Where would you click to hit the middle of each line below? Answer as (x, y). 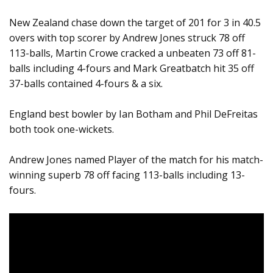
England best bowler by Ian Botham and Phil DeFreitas (133, 114)
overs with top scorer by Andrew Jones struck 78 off (127, 38)
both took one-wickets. (62, 129)
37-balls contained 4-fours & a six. (86, 84)
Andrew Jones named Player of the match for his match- (136, 160)
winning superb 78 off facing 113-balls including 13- (127, 175)
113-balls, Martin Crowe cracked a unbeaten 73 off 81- (133, 53)
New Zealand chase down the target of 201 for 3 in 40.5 (135, 23)
